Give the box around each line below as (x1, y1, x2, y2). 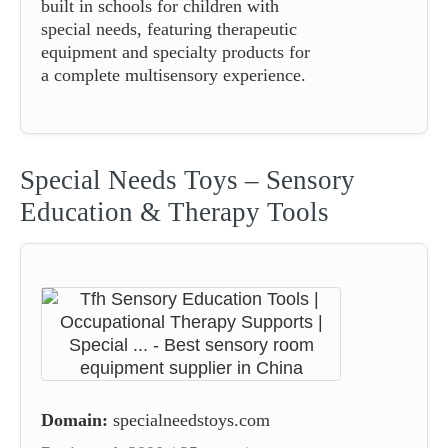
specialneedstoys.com (113, 409, 270, 430)
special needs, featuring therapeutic (41, 18, 297, 39)
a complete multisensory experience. (41, 64, 306, 85)
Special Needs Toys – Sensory (20, 164, 355, 195)
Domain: (41, 409, 108, 430)
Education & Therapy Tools (20, 196, 329, 227)
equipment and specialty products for (41, 41, 310, 62)
